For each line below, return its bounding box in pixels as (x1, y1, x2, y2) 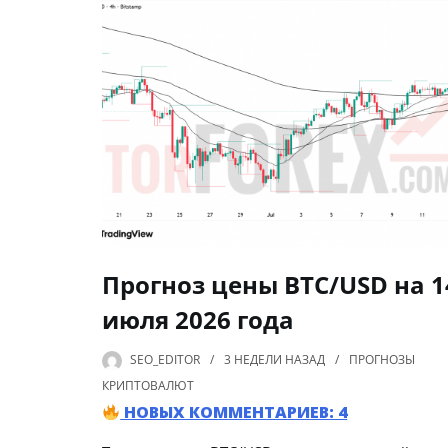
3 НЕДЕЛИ (224, 351, 282, 369)
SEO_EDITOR (130, 351, 200, 369)
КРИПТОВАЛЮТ (102, 377, 194, 395)
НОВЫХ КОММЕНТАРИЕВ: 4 (120, 401, 348, 424)
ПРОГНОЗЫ (349, 351, 415, 369)
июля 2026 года (102, 303, 294, 337)
